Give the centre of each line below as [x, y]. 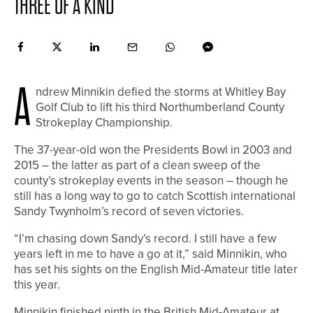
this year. [37, 284]
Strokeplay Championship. [104, 122]
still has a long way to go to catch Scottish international [155, 195]
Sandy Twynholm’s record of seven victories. [129, 211]
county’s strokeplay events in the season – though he [151, 180]
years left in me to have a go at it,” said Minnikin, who [151, 253]
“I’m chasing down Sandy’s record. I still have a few [145, 238]
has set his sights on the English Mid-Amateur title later [156, 269]
